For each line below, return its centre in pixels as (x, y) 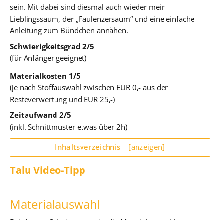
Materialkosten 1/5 (45, 75)
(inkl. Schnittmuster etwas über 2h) (69, 126)
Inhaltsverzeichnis (89, 147)
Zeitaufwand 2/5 (41, 115)
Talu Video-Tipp (48, 170)
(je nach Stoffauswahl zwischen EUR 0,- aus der (89, 87)
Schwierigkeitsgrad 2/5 (52, 46)
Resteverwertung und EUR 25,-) (62, 99)
